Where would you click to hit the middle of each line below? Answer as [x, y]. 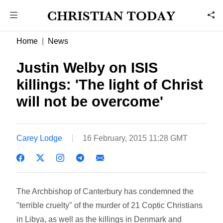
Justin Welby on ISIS [87, 68]
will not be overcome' [90, 102]
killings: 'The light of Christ [110, 85]
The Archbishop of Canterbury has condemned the [105, 191]
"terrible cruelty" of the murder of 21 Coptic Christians [110, 205]
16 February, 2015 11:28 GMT [135, 138]
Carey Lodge [40, 138]
